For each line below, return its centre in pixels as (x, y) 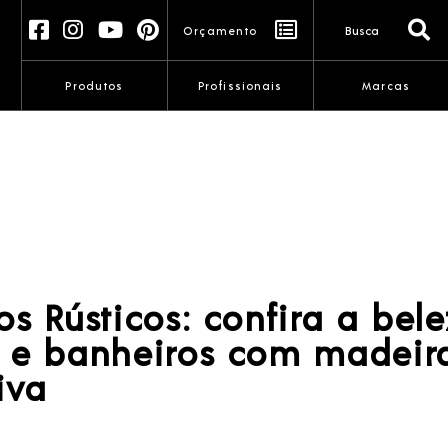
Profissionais (240, 86)
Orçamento (220, 30)
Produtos (94, 86)
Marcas (386, 86)
